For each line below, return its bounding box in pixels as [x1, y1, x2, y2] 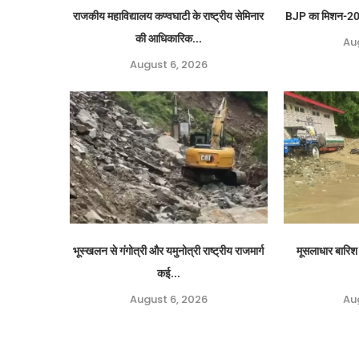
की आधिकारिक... [135, 32, 202, 46]
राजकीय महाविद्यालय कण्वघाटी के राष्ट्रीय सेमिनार [73, 10, 264, 23]
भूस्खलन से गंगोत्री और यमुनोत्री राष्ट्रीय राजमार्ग [73, 244, 264, 257]
